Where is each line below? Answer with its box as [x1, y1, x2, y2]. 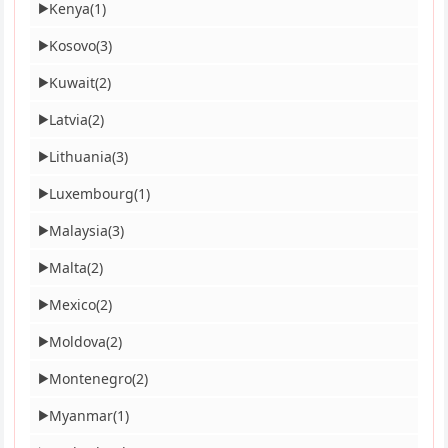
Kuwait [49, 73, 96, 93]
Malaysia [49, 221, 109, 241]
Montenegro [49, 369, 133, 389]
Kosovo [49, 36, 97, 56]
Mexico [49, 295, 97, 315]
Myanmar [49, 406, 114, 426]
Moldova [49, 332, 107, 352]
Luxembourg [49, 184, 135, 204]
